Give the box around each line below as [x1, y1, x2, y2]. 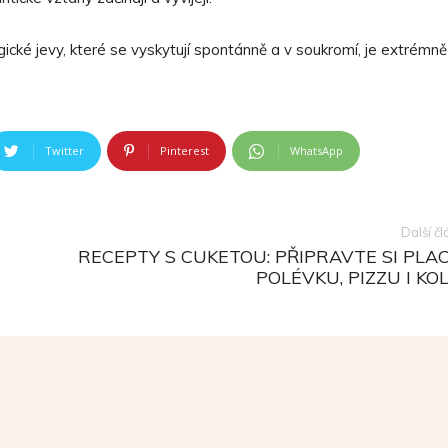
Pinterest [160, 143, 209, 158]
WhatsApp [290, 143, 343, 158]
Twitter [45, 143, 84, 158]
